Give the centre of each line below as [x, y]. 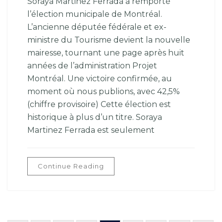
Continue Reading [71, 166]
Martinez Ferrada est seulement [91, 130]
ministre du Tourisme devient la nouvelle [109, 40]
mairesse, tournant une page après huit [106, 53]
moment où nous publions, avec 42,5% [104, 91]
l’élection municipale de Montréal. [95, 14]
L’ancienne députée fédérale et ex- [97, 27]
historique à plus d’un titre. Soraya [95, 117]
